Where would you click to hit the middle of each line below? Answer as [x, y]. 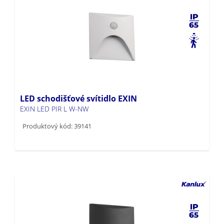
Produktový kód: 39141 [57, 110]
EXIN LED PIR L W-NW [54, 92]
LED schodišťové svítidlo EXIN [78, 82]
